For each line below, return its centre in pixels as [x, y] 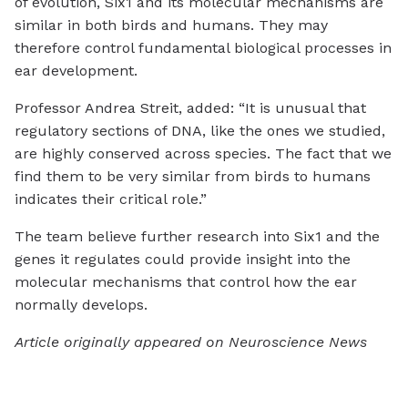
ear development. [76, 71]
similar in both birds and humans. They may [171, 25]
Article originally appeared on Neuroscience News [191, 342]
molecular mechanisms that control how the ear [186, 282]
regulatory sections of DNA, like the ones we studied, [200, 131]
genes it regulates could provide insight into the [183, 260]
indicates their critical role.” [111, 199]
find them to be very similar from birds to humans [193, 177]
